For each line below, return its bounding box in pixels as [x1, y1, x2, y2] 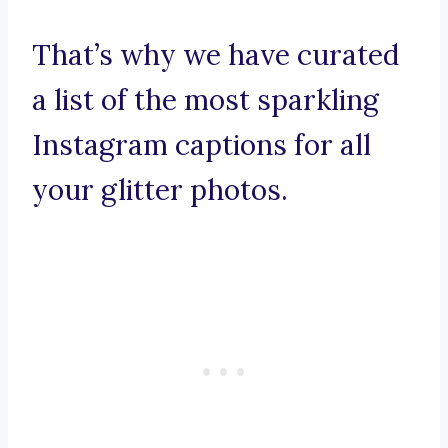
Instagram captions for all [32, 127, 371, 164]
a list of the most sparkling [32, 82, 379, 119]
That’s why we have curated [32, 37, 399, 74]
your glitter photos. [32, 172, 288, 209]
